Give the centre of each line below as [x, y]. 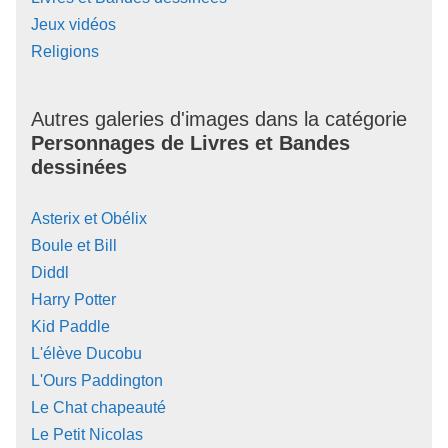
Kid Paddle [70, 327]
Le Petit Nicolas [87, 435]
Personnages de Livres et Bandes [190, 143]
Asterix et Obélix [89, 219]
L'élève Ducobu [86, 354]
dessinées [79, 167]
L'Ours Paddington [97, 381]
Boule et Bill [74, 246]
